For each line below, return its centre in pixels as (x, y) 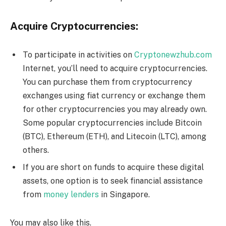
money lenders (71, 195)
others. (36, 150)
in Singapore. (124, 195)
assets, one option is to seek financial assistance (113, 181)
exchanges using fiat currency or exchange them (114, 96)
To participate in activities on (78, 55)
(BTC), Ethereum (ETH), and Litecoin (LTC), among (115, 137)
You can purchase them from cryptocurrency (107, 82)
